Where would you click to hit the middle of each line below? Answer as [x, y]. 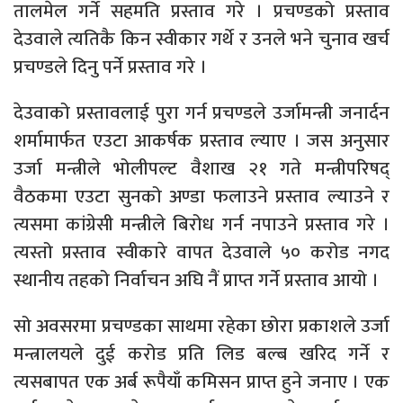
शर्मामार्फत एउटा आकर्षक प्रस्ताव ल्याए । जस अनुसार [201, 141]
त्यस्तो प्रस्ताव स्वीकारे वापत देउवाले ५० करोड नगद [201, 253]
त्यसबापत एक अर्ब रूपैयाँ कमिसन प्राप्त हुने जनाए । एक [201, 382]
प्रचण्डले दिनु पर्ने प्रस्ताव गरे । [110, 67]
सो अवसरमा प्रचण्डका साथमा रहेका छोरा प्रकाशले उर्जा [201, 327]
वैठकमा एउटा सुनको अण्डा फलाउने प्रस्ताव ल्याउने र [201, 197]
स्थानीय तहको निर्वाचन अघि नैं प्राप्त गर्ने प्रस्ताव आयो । [196, 281]
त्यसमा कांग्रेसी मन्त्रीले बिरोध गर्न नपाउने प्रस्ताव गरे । [201, 225]
